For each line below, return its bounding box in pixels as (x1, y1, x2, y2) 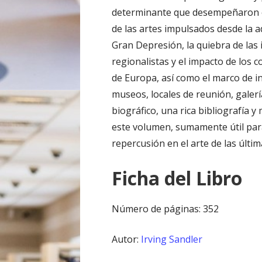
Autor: (112, 233, 142, 246)
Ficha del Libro (112, 166, 243, 191)
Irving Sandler (141, 233, 203, 246)
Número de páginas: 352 (112, 202, 219, 216)
